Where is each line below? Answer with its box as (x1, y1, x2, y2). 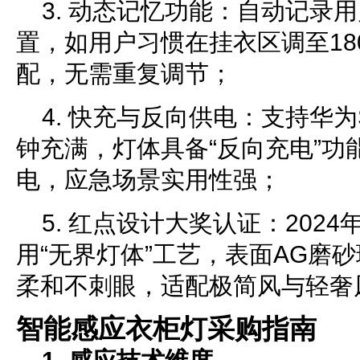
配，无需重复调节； (16, 60, 233, 87)
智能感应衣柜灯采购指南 (16, 313, 317, 344)
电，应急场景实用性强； (16, 166, 281, 193)
